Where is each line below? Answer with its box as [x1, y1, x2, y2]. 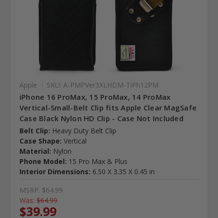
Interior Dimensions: [19, 167, 91, 177]
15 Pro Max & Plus [68, 157, 127, 166]
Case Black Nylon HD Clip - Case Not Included [19, 113, 183, 124]
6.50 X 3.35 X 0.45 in [92, 167, 155, 177]
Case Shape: [19, 136, 62, 146]
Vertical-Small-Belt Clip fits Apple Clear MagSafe [19, 103, 197, 113]
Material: [19, 146, 51, 156]
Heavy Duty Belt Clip [52, 126, 116, 136]
